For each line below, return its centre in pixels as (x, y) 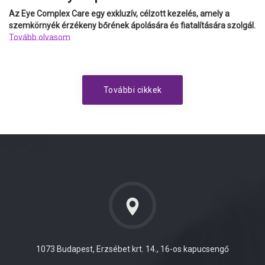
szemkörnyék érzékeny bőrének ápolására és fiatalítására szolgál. (132, 25)
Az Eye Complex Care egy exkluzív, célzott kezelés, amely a (119, 13)
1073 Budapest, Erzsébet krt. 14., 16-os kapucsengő (132, 249)
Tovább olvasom (40, 37)
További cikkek (132, 90)
